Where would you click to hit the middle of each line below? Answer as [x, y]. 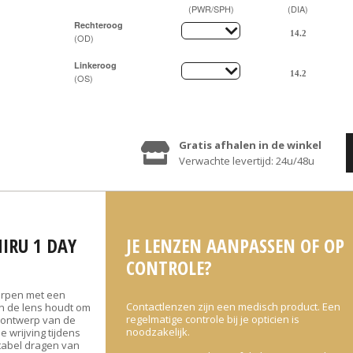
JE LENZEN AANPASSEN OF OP [235, 245]
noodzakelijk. [158, 332]
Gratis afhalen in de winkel [250, 145]
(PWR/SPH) [211, 9]
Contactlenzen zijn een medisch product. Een [233, 307]
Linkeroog [95, 65]
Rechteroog [98, 25]
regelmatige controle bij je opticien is [213, 319]
